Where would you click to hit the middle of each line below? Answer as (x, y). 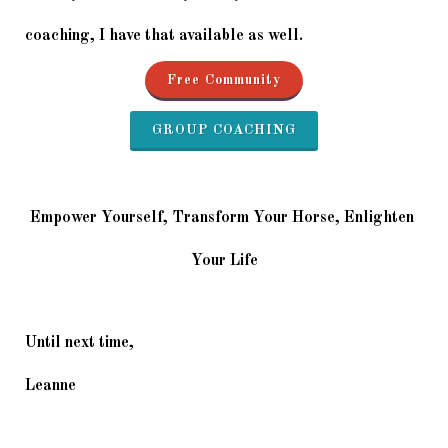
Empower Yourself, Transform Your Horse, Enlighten (222, 217)
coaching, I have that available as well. (164, 35)
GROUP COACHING (224, 129)
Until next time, (79, 342)
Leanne (50, 385)
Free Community (224, 79)
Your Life (224, 260)
